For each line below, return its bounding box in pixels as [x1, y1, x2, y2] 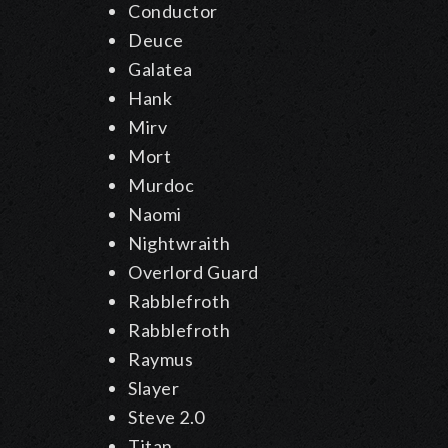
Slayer [128, 377, 180, 400]
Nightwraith [128, 232, 231, 255]
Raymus [128, 348, 194, 371]
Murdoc [128, 174, 195, 197]
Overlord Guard [128, 261, 259, 284]
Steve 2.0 [128, 406, 206, 429]
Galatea [128, 58, 193, 81]
